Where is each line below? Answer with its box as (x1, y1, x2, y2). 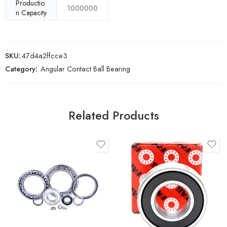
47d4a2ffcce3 (22, 50, 67, 61)
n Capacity (16, 8, 47, 18)
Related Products (68, 107, 159, 125)
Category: (5, 63, 37, 74)
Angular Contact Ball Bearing (41, 63, 130, 74)
